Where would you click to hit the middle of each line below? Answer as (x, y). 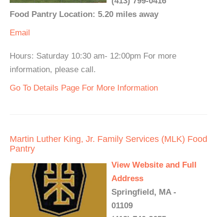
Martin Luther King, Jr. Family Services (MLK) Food (108, 139)
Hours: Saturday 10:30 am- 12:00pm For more (93, 56)
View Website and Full (154, 165)
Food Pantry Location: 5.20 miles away (84, 14)
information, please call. (53, 69)
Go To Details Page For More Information (84, 88)
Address (127, 178)
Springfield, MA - (144, 192)
